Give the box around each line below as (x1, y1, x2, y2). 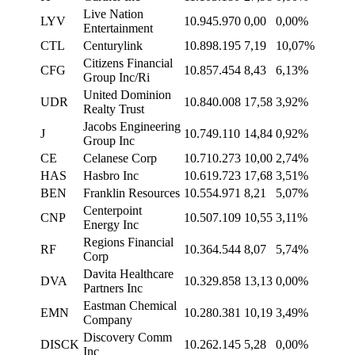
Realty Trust (83, 102, 144, 116)
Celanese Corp (83, 151, 157, 166)
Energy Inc (83, 218, 139, 232)
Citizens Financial (83, 56, 173, 71)
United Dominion (83, 88, 171, 102)
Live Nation (83, 7, 143, 21)
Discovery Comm (83, 330, 172, 345)
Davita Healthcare (83, 267, 174, 281)
